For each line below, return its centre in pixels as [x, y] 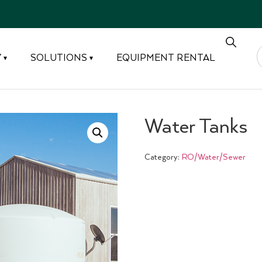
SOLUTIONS [59, 58]
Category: [163, 158]
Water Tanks [196, 127]
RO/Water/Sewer [213, 158]
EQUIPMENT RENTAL [166, 58]
